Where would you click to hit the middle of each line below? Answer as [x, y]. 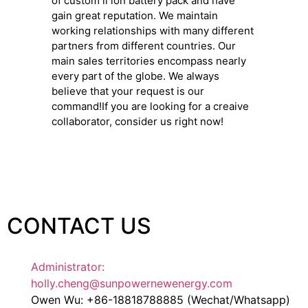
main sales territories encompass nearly [148, 61]
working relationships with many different [152, 31]
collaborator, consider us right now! [137, 122]
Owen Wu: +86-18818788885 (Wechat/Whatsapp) [161, 299]
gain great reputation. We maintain [134, 16]
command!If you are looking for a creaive [150, 107]
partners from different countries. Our [143, 46]
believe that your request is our [128, 91]
